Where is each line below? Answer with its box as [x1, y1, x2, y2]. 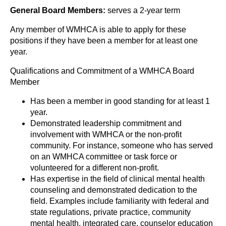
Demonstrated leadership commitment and [30, 119, 182, 128]
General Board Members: [10, 6, 107, 15]
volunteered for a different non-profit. [30, 163, 159, 172]
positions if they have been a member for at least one [10, 36, 198, 45]
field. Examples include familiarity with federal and [30, 197, 209, 205]
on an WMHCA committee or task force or [30, 152, 177, 161]
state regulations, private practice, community [30, 208, 191, 216]
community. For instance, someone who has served [30, 141, 213, 150]
